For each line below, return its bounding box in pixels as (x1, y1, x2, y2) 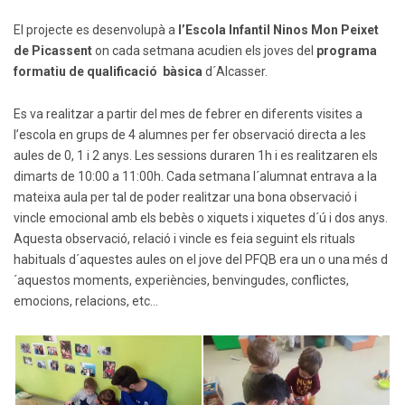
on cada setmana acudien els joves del (92, 43, 316, 59)
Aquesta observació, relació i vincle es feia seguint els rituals (14, 231, 355, 247)
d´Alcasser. (202, 64, 268, 80)
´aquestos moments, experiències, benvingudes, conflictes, (14, 273, 349, 288)
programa (316, 43, 377, 59)
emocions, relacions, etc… (14, 294, 158, 309)
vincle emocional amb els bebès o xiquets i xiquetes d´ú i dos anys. (14, 211, 388, 226)
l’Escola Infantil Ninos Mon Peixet (175, 23, 379, 38)
